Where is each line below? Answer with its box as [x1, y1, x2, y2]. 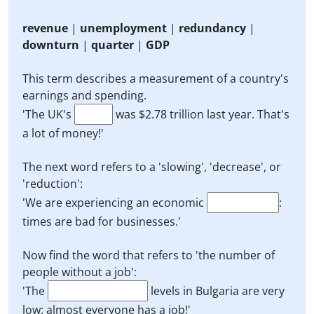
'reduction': [22, 176, 83, 191]
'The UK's [22, 107, 74, 122]
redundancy [179, 20, 246, 36]
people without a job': [22, 264, 137, 280]
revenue [22, 20, 68, 36]
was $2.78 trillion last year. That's [113, 107, 289, 122]
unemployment [80, 20, 167, 36]
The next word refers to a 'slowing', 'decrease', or [22, 159, 281, 175]
